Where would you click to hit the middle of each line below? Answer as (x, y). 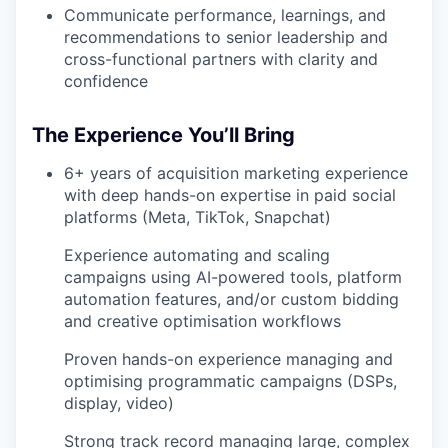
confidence (106, 81)
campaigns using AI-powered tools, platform (233, 277)
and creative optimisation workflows (202, 321)
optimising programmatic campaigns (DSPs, (230, 381)
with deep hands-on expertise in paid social (230, 195)
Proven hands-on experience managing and (228, 359)
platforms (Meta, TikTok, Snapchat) (197, 217)
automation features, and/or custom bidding (231, 299)
